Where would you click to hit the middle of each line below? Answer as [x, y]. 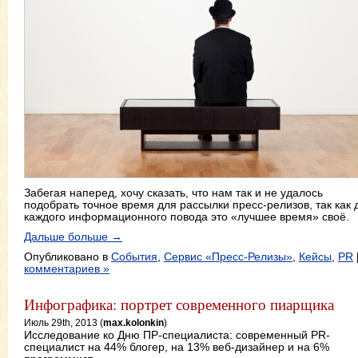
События [134, 257]
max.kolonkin [133, 322]
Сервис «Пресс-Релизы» [228, 257]
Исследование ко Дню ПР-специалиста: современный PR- [177, 335]
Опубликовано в [68, 257]
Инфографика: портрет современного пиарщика [179, 304]
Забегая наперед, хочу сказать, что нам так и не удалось [173, 192]
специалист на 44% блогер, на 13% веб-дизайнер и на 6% [177, 347]
